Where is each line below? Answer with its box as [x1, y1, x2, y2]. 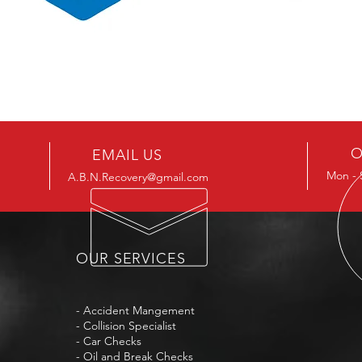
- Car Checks [76, 334, 141, 348]
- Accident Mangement [76, 303, 195, 318]
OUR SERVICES [76, 250, 186, 267]
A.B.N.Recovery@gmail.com [68, 170, 208, 184]
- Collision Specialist [76, 318, 176, 333]
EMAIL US [92, 146, 163, 164]
